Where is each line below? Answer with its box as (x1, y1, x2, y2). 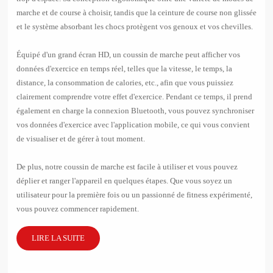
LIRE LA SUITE (31, 233, 85, 243)
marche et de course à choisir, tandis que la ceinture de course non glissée (16, 8, 257, 18)
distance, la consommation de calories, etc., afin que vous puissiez (16, 78, 233, 88)
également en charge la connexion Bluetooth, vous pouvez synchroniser (16, 106, 254, 116)
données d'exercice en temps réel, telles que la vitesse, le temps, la (16, 64, 232, 74)
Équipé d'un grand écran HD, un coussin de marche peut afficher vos (16, 50, 240, 60)
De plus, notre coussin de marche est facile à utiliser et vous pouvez (16, 162, 238, 172)
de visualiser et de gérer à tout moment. (16, 134, 145, 144)
